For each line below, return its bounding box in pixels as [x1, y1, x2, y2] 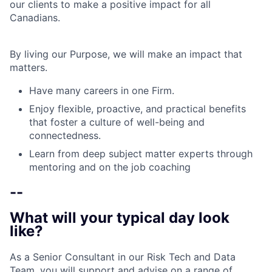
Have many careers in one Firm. [29, 84, 174, 97]
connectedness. [29, 129, 101, 142]
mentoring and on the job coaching [29, 161, 191, 174]
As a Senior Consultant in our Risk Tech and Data [10, 251, 236, 263]
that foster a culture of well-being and [29, 116, 205, 129]
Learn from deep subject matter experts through [29, 148, 253, 160]
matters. [10, 61, 47, 74]
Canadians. [10, 12, 60, 24]
